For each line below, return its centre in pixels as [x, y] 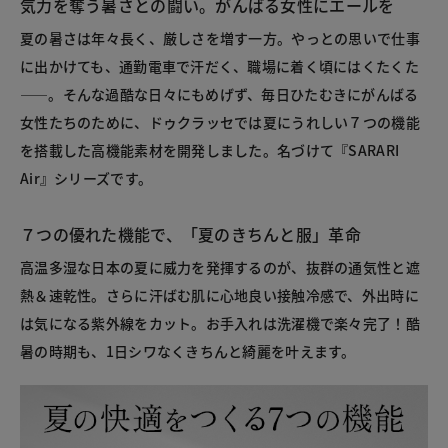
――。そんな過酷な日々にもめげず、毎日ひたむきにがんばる [219, 93]
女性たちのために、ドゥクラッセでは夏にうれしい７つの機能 [220, 121]
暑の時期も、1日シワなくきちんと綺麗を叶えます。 [188, 350]
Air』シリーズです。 [86, 177]
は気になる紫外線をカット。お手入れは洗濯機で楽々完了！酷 [220, 322]
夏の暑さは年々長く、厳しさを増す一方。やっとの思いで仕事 [220, 37]
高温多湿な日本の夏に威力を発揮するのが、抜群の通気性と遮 [220, 266]
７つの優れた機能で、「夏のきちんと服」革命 [190, 233]
